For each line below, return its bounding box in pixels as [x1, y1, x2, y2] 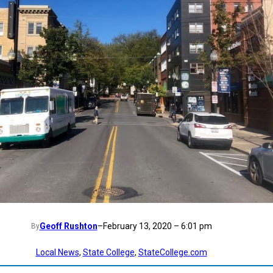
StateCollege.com [138, 247, 207, 257]
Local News [35, 247, 79, 257]
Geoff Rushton [39, 221, 97, 231]
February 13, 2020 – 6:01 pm [102, 221, 212, 231]
